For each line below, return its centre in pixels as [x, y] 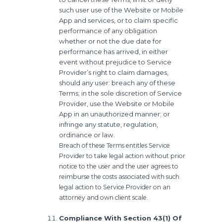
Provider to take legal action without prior [122, 156]
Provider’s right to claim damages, [114, 72]
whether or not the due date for [111, 41]
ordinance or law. [87, 135]
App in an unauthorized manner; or [115, 114]
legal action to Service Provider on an [115, 187]
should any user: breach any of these [117, 83]
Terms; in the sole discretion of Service [121, 93]
